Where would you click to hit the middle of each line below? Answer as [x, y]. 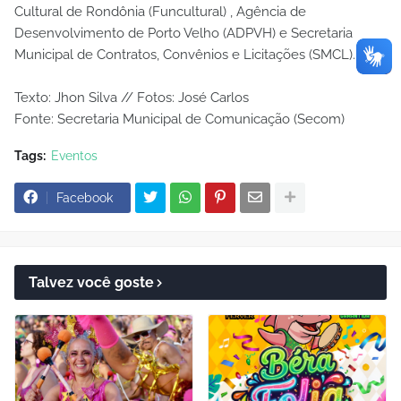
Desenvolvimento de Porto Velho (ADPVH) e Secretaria [183, 33]
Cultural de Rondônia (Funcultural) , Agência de [160, 11]
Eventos [74, 155]
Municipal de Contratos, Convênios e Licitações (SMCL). [185, 54]
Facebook [85, 197]
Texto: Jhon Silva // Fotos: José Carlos [132, 97]
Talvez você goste [91, 282]
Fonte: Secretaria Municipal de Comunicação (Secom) [179, 119]
